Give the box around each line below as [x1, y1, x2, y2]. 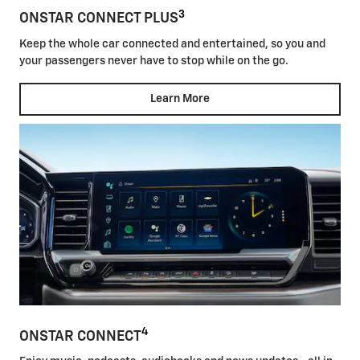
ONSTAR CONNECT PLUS [19, 11, 178, 27]
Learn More [150, 93, 210, 104]
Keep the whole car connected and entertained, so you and [19, 38, 325, 50]
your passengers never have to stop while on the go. [19, 55, 288, 67]
